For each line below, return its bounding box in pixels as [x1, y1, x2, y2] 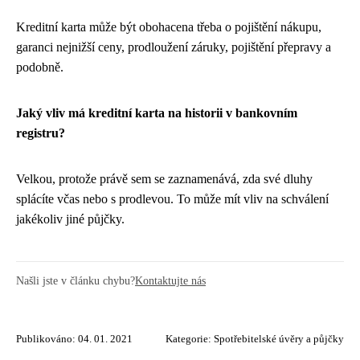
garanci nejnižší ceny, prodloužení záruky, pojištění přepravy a [16, 40, 331, 55]
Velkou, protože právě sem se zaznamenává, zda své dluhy [16, 172, 313, 186]
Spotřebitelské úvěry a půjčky [214, 333, 344, 346]
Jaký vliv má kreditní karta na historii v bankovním [16, 106, 297, 121]
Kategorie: [166, 333, 214, 346]
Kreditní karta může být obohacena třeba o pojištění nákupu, [16, 20, 321, 35]
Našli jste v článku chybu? [16, 274, 135, 288]
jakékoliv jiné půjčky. [16, 212, 125, 227]
